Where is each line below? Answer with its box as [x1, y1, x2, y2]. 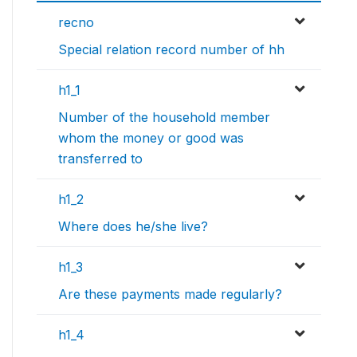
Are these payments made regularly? [58, 286, 282, 303]
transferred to [58, 151, 143, 167]
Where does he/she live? [58, 218, 208, 235]
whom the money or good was [58, 130, 244, 147]
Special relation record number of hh [58, 41, 284, 58]
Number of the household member [58, 109, 270, 126]
